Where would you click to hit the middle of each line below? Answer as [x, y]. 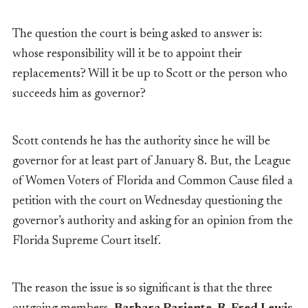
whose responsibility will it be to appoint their [127, 55]
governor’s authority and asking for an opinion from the [153, 222]
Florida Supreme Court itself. [87, 242]
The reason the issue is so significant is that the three [142, 289]
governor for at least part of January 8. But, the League [152, 162]
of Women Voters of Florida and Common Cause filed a [153, 182]
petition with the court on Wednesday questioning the [147, 202]
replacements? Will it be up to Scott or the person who [150, 75]
